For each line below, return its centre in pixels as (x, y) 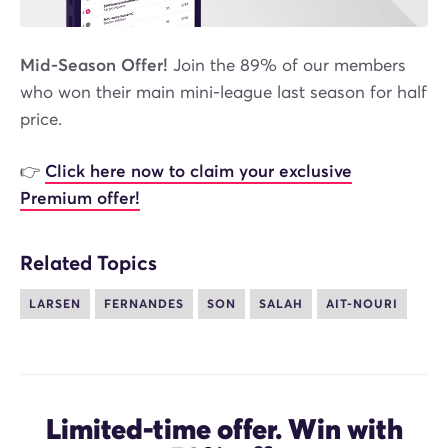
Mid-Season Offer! (94, 66)
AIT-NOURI (362, 304)
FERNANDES (144, 304)
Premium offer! (80, 199)
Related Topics (88, 263)
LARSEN (55, 304)
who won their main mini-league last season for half (223, 93)
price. (41, 120)
